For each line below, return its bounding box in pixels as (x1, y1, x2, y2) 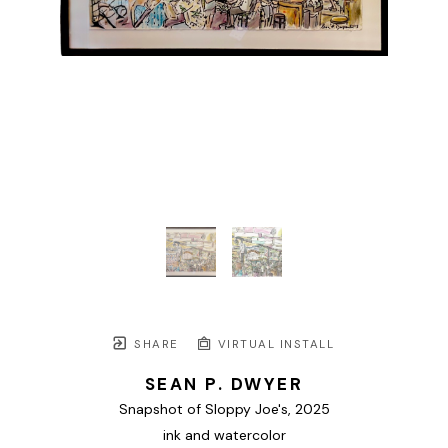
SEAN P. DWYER (144, 373, 304, 396)
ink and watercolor (162, 426, 286, 445)
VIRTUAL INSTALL (213, 337, 334, 353)
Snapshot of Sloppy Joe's (118, 400, 288, 419)
